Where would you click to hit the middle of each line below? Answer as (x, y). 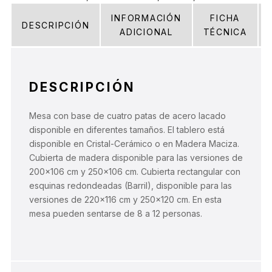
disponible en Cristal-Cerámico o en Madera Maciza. (134, 144)
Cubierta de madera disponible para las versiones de (136, 158)
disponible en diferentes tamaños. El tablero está (127, 130)
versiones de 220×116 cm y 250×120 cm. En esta (125, 200)
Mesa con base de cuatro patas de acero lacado (127, 116)
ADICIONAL (146, 32)
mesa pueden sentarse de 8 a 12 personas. (116, 214)
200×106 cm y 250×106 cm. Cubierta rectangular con (135, 172)
